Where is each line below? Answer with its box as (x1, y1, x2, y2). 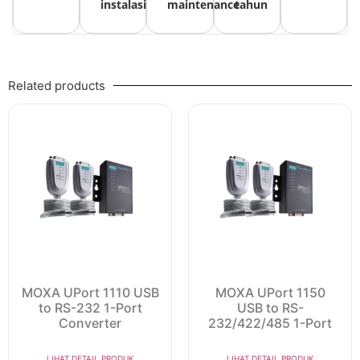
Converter (59, 314, 121, 331)
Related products (8, 77, 105, 93)
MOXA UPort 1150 (215, 284, 325, 301)
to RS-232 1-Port (38, 299, 142, 316)
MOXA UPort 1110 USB (21, 284, 159, 301)
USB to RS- (236, 299, 304, 316)
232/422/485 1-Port (208, 314, 332, 331)
